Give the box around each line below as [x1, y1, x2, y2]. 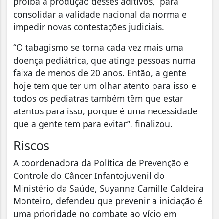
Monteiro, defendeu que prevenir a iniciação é [13, 195, 202, 207]
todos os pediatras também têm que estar [13, 92, 183, 104]
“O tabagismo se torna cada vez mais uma [13, 41, 183, 53]
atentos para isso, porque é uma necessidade [13, 105, 197, 117]
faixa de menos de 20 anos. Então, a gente [13, 66, 186, 79]
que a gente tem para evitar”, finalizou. [13, 117, 175, 130]
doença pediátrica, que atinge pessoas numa [13, 54, 196, 66]
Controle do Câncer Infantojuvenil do [13, 169, 165, 181]
